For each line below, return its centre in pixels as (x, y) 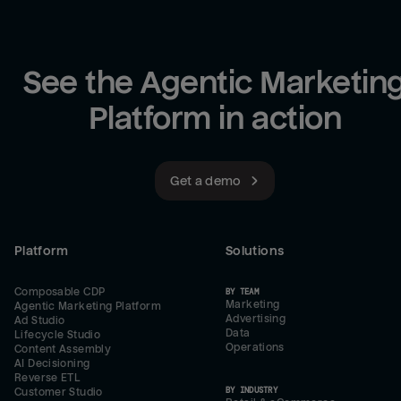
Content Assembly (63, 349)
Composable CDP (60, 292)
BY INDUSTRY (252, 390)
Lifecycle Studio (58, 335)
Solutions (255, 250)
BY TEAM (242, 291)
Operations (255, 347)
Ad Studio (40, 320)
